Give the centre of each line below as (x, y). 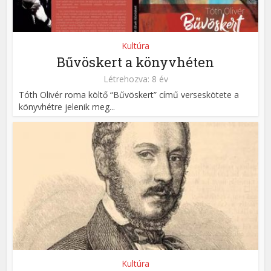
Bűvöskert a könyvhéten (135, 62)
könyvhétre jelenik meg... (67, 107)
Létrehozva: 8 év (135, 79)
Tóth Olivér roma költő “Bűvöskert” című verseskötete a (129, 95)
